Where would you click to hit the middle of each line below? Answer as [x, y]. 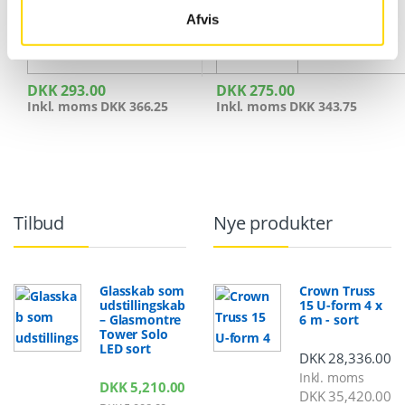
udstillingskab [143, 305]
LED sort [125, 348]
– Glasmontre [141, 319]
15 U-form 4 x [340, 305]
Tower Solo [134, 334]
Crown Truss [337, 290]
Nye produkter [273, 222]
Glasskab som [142, 290]
